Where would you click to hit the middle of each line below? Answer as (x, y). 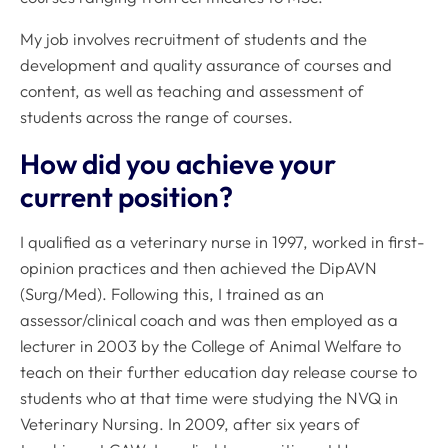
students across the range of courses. (156, 117)
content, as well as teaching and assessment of (192, 91)
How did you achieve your (178, 163)
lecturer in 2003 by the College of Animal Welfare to (210, 346)
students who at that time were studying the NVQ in (209, 398)
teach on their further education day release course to (218, 372)
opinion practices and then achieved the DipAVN (198, 268)
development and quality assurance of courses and (206, 65)
